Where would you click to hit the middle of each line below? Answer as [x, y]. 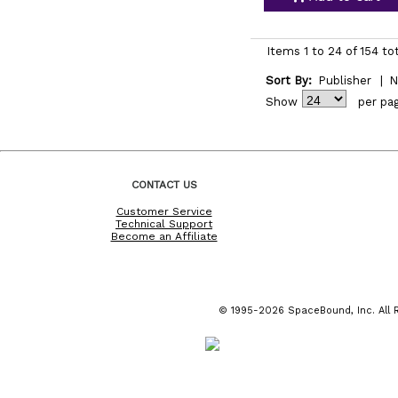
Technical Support [164, 223]
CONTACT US [164, 184]
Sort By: [288, 80]
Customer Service [164, 211]
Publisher [344, 80]
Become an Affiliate [164, 236]
